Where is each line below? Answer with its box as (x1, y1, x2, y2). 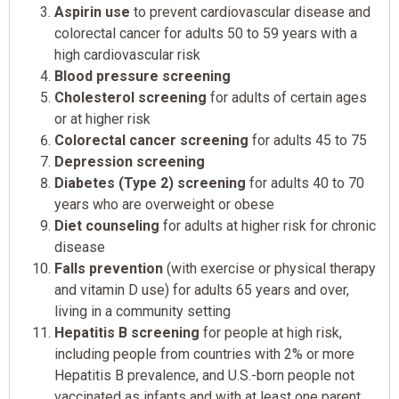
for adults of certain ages (207, 89, 367, 107)
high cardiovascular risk (54, 46, 200, 64)
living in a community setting (54, 303, 231, 321)
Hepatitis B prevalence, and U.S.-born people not (54, 367, 354, 385)
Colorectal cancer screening (54, 132, 248, 150)
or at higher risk (54, 110, 151, 128)
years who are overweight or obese (54, 196, 274, 214)
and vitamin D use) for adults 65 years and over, (54, 281, 349, 299)
